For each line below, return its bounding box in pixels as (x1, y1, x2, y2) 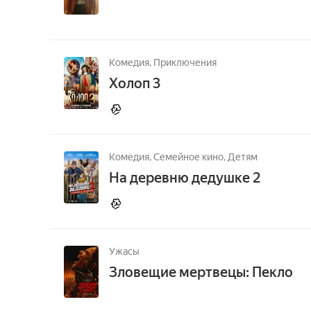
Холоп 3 (109, 75, 160, 92)
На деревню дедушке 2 (109, 169, 260, 186)
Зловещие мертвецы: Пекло (109, 264, 293, 280)
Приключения (153, 57, 217, 68)
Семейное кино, (153, 151, 228, 162)
